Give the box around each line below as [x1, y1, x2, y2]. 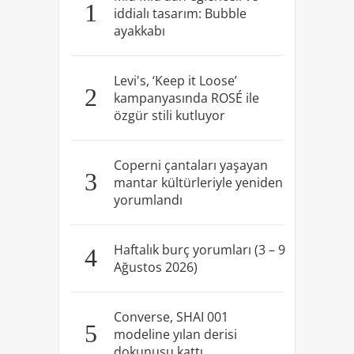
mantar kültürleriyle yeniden [113, 173, 283, 191]
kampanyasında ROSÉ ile [113, 88, 259, 107]
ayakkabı [113, 21, 165, 40]
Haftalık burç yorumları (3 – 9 [113, 240, 285, 258]
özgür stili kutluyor [113, 106, 225, 124]
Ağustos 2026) [113, 258, 198, 276]
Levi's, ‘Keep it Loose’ [113, 71, 237, 89]
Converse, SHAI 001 [113, 307, 228, 326]
